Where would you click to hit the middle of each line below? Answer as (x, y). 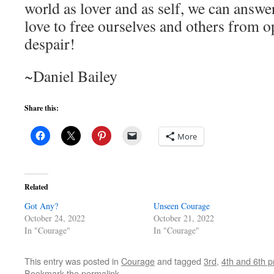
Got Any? (41, 206)
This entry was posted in (73, 261)
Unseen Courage (182, 206)
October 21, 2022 (184, 218)
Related (36, 187)
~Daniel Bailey (71, 76)
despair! (50, 43)
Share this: (42, 108)
